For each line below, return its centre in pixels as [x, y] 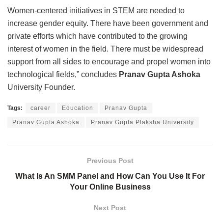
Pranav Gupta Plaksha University [142, 123]
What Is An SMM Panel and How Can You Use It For [110, 176]
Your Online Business [110, 187]
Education [78, 108]
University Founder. [41, 87]
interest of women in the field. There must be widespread [105, 49]
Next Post [110, 208]
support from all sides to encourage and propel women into [109, 62]
